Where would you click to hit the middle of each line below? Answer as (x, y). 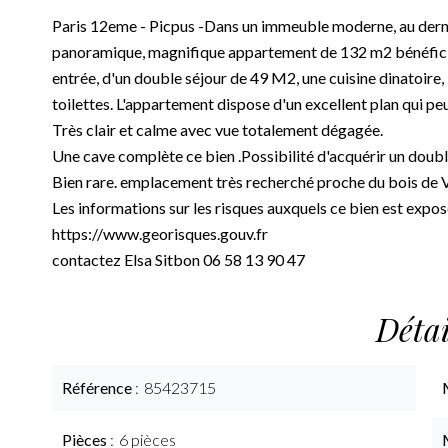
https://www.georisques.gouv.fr (160, 233)
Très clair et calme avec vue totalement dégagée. (217, 129)
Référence (98, 387)
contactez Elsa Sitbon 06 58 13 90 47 (178, 259)
